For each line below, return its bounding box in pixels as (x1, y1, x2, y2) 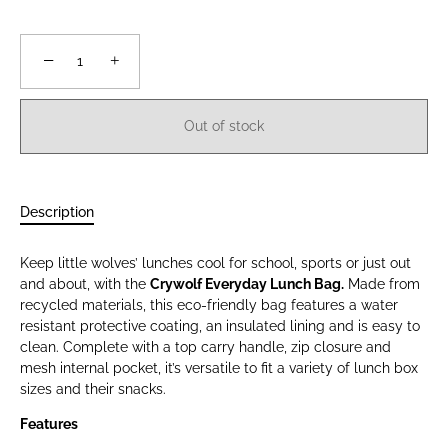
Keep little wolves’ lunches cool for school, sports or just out (20, 255, 411, 272)
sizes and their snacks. (20, 381, 166, 398)
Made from (344, 276, 420, 293)
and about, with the (20, 276, 150, 293)
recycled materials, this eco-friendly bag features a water (20, 297, 398, 314)
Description (20, 204, 94, 221)
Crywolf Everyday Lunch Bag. (150, 276, 344, 293)
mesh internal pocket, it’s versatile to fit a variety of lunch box (20, 360, 418, 377)
